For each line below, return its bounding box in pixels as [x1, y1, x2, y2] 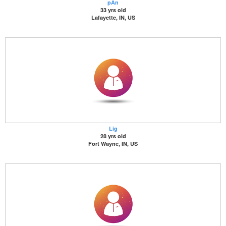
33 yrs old [100, 6, 126, 14]
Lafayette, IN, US [91, 14, 135, 21]
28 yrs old [100, 132, 126, 140]
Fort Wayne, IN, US [88, 140, 138, 147]
